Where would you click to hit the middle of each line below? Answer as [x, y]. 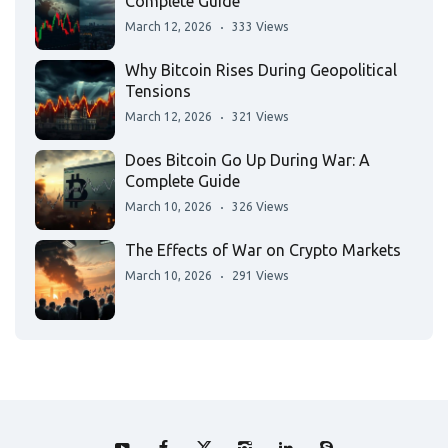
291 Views [260, 276]
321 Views [260, 117]
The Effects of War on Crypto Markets [263, 250]
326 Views [260, 207]
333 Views [260, 27]
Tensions [158, 91]
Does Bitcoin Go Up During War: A [247, 160]
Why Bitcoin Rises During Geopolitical [261, 70]
